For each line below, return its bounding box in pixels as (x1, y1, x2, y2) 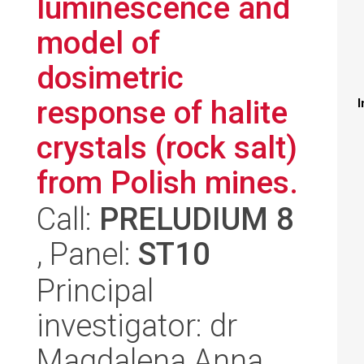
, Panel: (37, 236, 138, 272)
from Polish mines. (37, 164, 298, 201)
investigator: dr (37, 307, 237, 344)
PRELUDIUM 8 (99, 201, 294, 237)
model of (37, 24, 160, 61)
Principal (37, 272, 154, 309)
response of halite (37, 94, 288, 131)
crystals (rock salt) (37, 129, 297, 166)
